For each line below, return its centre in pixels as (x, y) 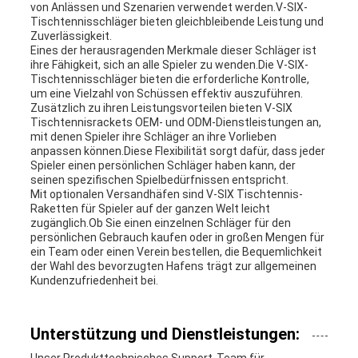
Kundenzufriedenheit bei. (94, 281)
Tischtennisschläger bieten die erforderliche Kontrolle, (169, 80)
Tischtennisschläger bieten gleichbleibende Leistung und (177, 22)
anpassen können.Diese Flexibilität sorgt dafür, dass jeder (177, 151)
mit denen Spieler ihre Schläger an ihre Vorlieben (153, 137)
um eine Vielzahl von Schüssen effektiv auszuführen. (166, 94)
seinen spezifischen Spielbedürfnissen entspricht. (159, 180)
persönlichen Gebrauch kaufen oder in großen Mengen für (177, 238)
